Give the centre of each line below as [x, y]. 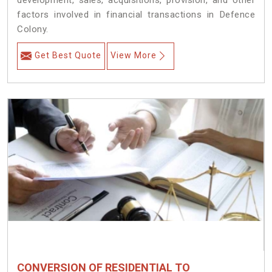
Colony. [33, 29]
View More [134, 56]
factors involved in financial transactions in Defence [136, 15]
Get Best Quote [68, 56]
